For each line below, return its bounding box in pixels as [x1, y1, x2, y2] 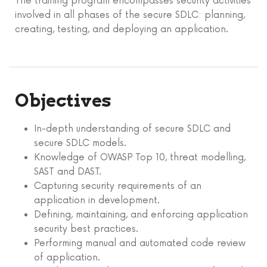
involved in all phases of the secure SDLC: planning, [15, 9, 245, 21]
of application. [34, 252, 100, 263]
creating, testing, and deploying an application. [15, 23, 228, 35]
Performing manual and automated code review [34, 237, 246, 249]
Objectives [15, 89, 111, 111]
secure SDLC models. [34, 137, 126, 149]
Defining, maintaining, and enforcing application [34, 209, 248, 221]
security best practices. [34, 223, 138, 235]
